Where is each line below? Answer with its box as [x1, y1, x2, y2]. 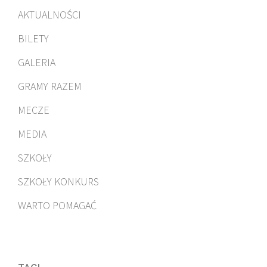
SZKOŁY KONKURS [18, 174, 99, 188]
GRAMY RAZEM [18, 79, 82, 93]
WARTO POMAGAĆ [18, 198, 97, 212]
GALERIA [18, 55, 55, 69]
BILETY [18, 31, 49, 45]
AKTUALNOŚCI [18, 7, 81, 21]
